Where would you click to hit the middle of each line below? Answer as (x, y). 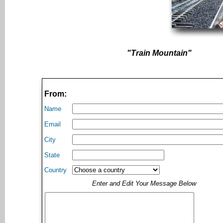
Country (56, 170)
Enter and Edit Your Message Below (144, 184)
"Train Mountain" (159, 53)
